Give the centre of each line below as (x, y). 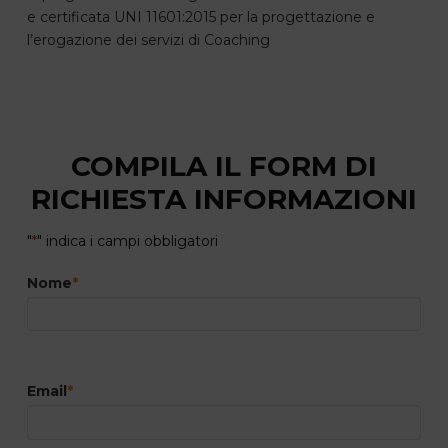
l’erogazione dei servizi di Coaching (148, 39)
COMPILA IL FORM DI (223, 166)
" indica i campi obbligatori (127, 241)
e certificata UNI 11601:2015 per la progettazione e (200, 16)
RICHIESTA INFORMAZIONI (223, 199)
